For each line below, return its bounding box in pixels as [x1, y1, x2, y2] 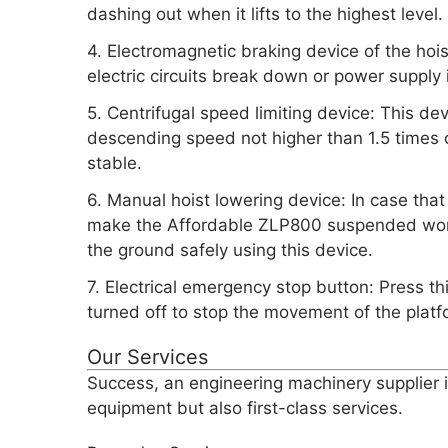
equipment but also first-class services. [87, 398, 403, 418]
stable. [87, 153, 142, 173]
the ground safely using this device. [87, 240, 373, 260]
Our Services [87, 345, 208, 369]
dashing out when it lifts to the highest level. [87, 4, 443, 24]
